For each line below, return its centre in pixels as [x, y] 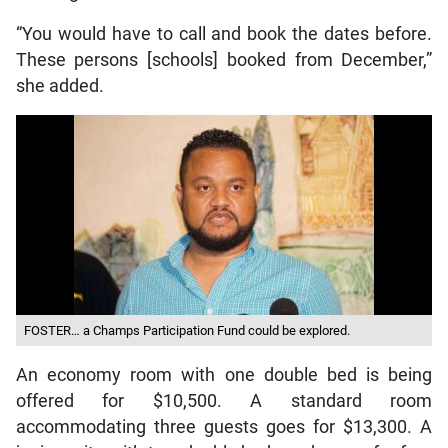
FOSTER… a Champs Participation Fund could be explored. [186, 330]
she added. [59, 85]
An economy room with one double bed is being [224, 374]
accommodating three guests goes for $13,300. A [224, 426]
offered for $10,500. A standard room [224, 400]
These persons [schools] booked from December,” [224, 59]
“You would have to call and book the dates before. [224, 33]
